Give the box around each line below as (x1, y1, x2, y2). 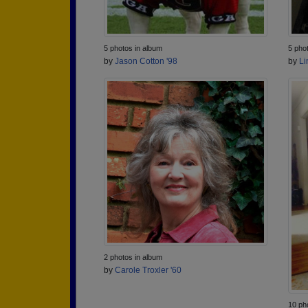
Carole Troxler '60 (115, 265, 181, 276)
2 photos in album (104, 253, 162, 262)
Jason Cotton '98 (115, 56, 177, 66)
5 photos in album (104, 43, 162, 52)
